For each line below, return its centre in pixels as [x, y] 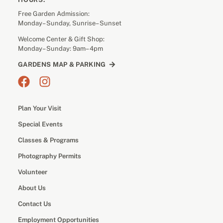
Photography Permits [50, 156]
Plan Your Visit [40, 108]
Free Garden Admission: [54, 14]
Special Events [40, 124]
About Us [32, 188]
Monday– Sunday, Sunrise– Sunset [70, 23]
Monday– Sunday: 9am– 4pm [60, 49]
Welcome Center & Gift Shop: [61, 39]
